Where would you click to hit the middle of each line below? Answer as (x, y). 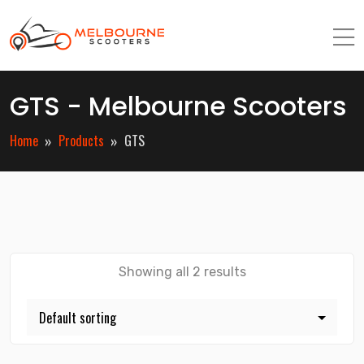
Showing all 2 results (182, 272)
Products (81, 141)
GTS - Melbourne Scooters (178, 106)
